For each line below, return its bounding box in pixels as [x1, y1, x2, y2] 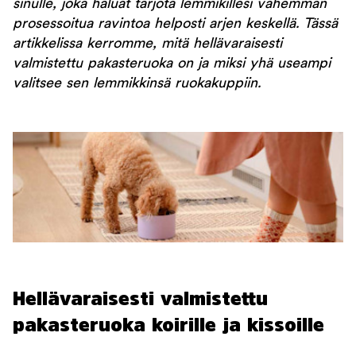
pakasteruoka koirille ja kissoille [13, 315, 324, 335]
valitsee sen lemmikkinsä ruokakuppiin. [13, 76, 261, 91]
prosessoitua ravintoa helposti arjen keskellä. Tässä [13, 17, 338, 32]
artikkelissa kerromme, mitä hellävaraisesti [13, 37, 282, 52]
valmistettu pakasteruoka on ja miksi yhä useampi [13, 56, 331, 72]
